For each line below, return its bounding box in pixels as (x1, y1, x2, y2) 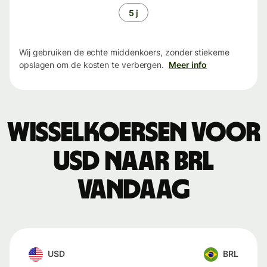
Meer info (169, 60, 207, 70)
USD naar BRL (53, 148, 214, 176)
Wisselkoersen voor (7, 119, 260, 147)
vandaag (77, 176, 190, 204)
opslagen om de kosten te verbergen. (19, 60, 164, 70)
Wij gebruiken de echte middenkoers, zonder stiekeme (19, 47, 229, 58)
